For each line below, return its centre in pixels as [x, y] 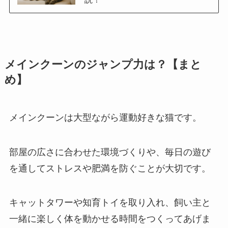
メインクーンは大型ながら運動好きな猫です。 [105, 117]
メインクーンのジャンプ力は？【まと [103, 64]
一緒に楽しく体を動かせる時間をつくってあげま [110, 219]
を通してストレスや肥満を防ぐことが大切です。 [110, 168]
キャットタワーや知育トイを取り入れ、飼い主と [110, 203]
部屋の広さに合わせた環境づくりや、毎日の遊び [110, 152]
